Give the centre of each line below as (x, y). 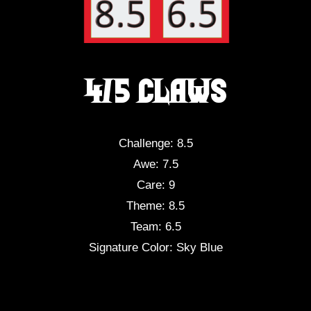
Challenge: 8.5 (155, 143)
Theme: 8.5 (155, 206)
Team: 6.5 (155, 227)
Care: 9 (155, 185)
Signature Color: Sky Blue (155, 247)
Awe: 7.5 (155, 164)
